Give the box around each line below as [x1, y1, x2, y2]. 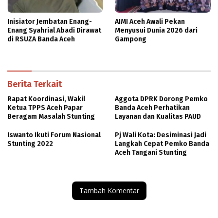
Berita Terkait [7, 79, 62, 90]
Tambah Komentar [79, 186, 139, 196]
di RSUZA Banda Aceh [7, 35, 75, 44]
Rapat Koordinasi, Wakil [7, 95, 85, 104]
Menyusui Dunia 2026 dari [115, 26, 198, 35]
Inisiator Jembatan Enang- [7, 18, 92, 26]
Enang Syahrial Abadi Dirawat [7, 26, 101, 35]
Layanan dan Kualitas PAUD [115, 112, 201, 121]
